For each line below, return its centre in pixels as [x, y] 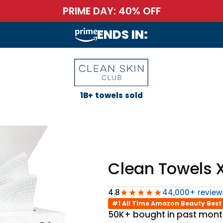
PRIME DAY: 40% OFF [111, 11]
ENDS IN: [123, 35]
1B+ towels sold [111, 95]
